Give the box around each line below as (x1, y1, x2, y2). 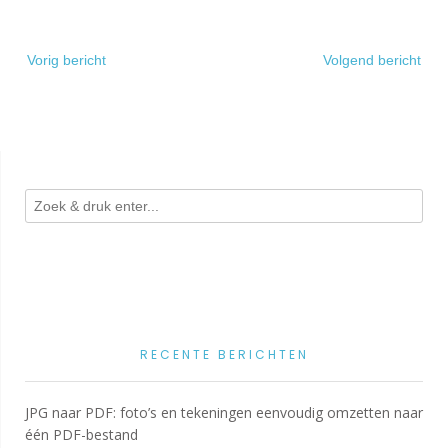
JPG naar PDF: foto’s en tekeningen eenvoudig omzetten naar (25, 402, 423, 422)
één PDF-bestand (25, 424, 138, 444)
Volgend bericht (323, 51, 421, 68)
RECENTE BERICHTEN (139, 345, 309, 363)
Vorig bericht (27, 51, 106, 68)
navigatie (24, 62, 81, 79)
